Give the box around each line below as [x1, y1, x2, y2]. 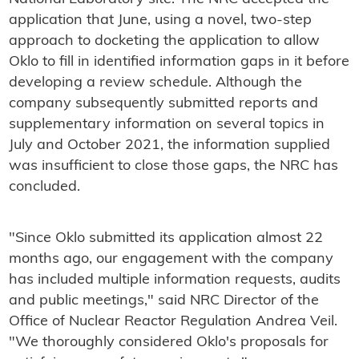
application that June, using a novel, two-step [8, 12, 312, 28]
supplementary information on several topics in [8, 116, 325, 132]
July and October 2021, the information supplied [8, 137, 330, 153]
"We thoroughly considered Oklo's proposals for [8, 334, 329, 350]
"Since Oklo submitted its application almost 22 [8, 230, 323, 246]
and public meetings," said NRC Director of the [8, 292, 319, 309]
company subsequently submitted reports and [8, 95, 318, 111]
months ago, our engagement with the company [8, 251, 333, 267]
